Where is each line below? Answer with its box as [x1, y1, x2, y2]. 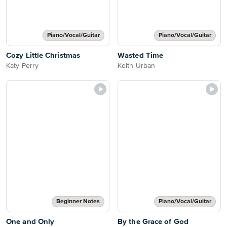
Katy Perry [6, 62, 39, 69]
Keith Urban [118, 62, 156, 69]
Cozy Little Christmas [6, 52, 81, 59]
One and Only [6, 218, 55, 225]
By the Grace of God [118, 218, 188, 225]
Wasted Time [118, 52, 164, 59]
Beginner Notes [56, 199, 100, 205]
